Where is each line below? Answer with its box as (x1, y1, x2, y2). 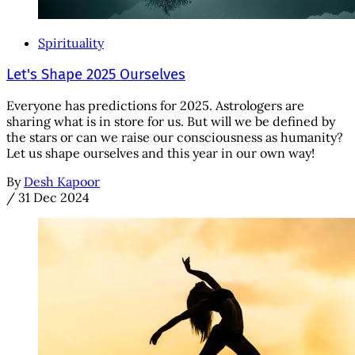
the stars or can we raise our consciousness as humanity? (6, 129, 343, 146)
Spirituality (38, 35, 104, 52)
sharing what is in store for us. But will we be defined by (6, 113, 335, 130)
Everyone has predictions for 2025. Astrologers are (6, 97, 304, 114)
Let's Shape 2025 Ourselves (6, 65, 185, 83)
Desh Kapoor (24, 174, 100, 190)
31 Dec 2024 (18, 189, 90, 206)
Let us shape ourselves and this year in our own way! (6, 145, 315, 162)
